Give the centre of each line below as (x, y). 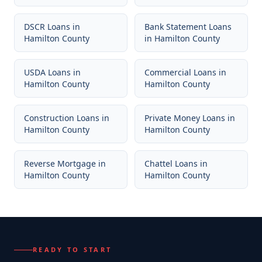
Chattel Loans (171, 163)
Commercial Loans (180, 72)
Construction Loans (62, 118)
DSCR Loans (47, 27)
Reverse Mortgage (60, 163)
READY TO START (73, 249)
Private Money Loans (185, 118)
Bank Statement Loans (188, 27)
